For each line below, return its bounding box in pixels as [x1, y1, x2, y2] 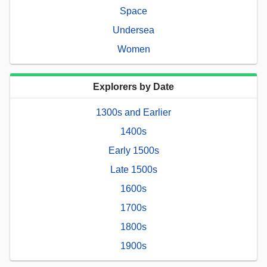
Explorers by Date [93, 81, 174, 92]
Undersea [113, 24, 154, 35]
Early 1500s [108, 145, 159, 156]
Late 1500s [110, 164, 157, 175]
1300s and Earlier [96, 107, 171, 117]
